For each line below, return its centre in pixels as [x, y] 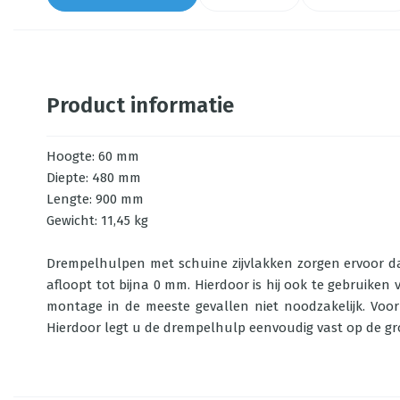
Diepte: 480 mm [94, 178]
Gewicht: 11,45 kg [97, 221]
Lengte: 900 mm [95, 199]
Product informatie [140, 105]
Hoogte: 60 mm [93, 156]
